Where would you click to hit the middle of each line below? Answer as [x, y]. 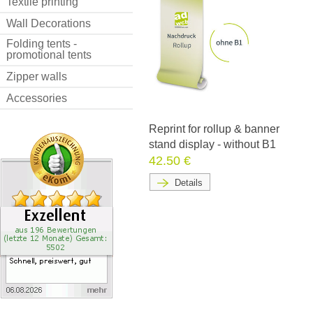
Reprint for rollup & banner [214, 129]
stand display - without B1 [212, 145]
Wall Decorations [49, 23]
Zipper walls [37, 76]
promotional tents [49, 54]
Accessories [37, 98]
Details [189, 183]
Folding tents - [42, 43]
